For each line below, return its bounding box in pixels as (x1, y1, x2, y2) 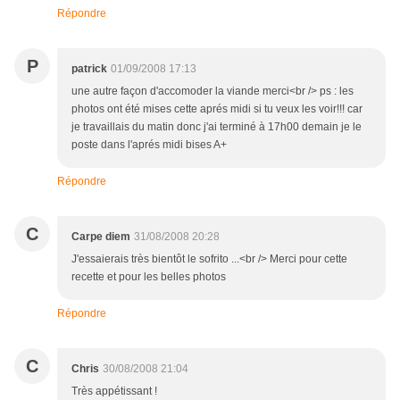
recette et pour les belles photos (71, 271, 226, 284)
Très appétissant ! (71, 385, 157, 398)
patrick (71, 62, 107, 76)
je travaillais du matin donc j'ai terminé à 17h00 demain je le (71, 121, 362, 134)
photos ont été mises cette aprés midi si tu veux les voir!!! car (71, 103, 362, 116)
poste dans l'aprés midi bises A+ (71, 138, 227, 152)
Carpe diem (71, 230, 130, 244)
